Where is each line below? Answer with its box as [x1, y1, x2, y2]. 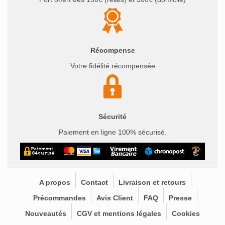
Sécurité [98, 112, 127, 121]
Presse [168, 194, 192, 202]
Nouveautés [25, 209, 66, 218]
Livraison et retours [118, 178, 186, 187]
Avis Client [96, 194, 133, 202]
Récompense [90, 46, 135, 54]
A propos [39, 178, 70, 187]
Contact [80, 178, 108, 187]
